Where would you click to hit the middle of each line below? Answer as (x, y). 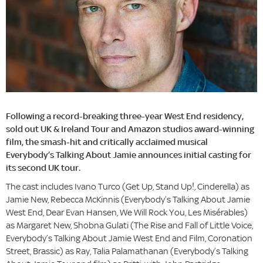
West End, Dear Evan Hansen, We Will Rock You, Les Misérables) (127, 213)
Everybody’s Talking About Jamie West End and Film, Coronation (129, 238)
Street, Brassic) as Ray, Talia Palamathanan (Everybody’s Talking (127, 251)
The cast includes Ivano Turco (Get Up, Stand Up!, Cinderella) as (128, 187)
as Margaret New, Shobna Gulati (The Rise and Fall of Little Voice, (129, 225)
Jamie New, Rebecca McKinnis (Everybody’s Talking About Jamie (128, 200)
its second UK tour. (43, 168)
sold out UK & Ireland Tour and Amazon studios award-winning (130, 129)
